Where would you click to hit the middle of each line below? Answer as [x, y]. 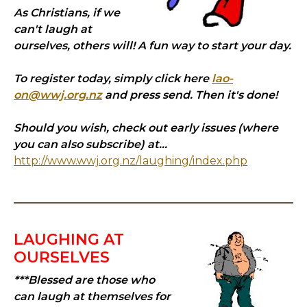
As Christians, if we [67, 13]
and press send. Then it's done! [190, 95]
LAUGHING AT [69, 240]
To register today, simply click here [113, 78]
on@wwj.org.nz [58, 95]
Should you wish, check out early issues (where [146, 128]
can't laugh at [53, 29]
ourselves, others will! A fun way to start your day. [152, 46]
